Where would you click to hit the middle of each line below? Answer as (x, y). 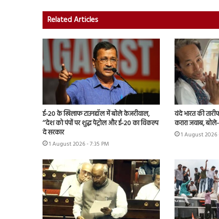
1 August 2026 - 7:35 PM (79, 144)
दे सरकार (53, 133)
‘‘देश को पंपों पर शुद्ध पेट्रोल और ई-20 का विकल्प (100, 124)
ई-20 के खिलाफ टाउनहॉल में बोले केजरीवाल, (96, 114)
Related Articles (73, 20)
